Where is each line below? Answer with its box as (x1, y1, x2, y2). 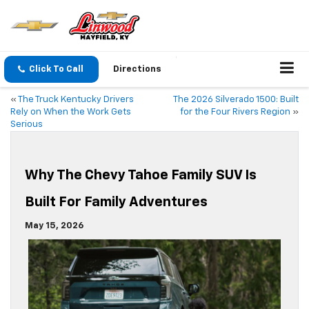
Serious (10, 120, 43, 130)
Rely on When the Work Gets (10, 108, 131, 117)
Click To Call (29, 65, 83, 74)
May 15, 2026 (25, 221, 83, 231)
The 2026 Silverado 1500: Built (173, 95, 299, 105)
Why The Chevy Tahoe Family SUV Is (25, 168, 257, 183)
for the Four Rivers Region (180, 108, 290, 117)
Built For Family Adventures (25, 195, 208, 210)
